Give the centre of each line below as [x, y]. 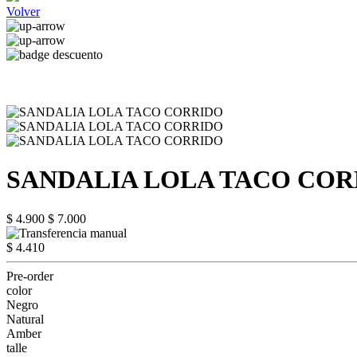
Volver [23, 12]
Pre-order [30, 276]
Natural [25, 319]
